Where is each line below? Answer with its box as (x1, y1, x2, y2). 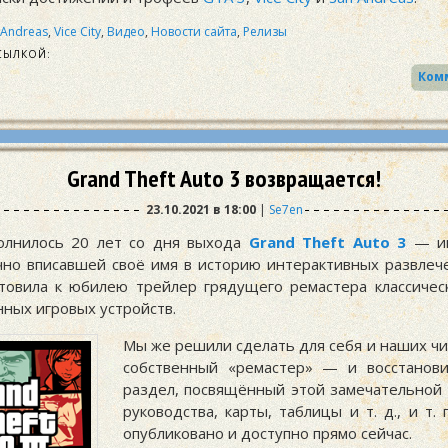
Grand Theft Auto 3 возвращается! (67, 163, 382, 195)
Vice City (54, 23, 102, 41)
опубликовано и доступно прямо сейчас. (122, 423, 412, 444)
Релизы (243, 23, 288, 41)
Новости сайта (151, 23, 238, 41)
